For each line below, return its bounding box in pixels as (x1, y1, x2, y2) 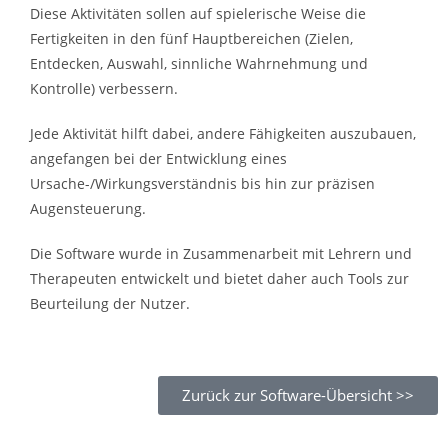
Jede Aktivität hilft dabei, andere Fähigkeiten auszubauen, (30, 124, 416, 143)
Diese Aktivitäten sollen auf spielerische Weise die (30, 4, 366, 23)
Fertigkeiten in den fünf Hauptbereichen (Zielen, (30, 29, 353, 48)
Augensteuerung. (30, 199, 146, 218)
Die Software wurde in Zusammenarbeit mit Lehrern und (30, 244, 412, 263)
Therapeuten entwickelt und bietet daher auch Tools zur (30, 269, 409, 288)
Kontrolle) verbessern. (30, 79, 178, 98)
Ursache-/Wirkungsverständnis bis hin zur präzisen (30, 174, 375, 193)
